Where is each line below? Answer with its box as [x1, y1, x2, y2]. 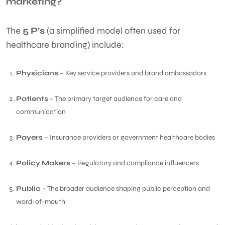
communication [16, 107, 67, 116]
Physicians [16, 68, 58, 77]
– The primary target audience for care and [48, 94, 182, 103]
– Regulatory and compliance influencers [70, 158, 200, 167]
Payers [16, 133, 43, 142]
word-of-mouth [16, 197, 67, 206]
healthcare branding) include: [6, 39, 126, 50]
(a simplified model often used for [45, 25, 180, 36]
